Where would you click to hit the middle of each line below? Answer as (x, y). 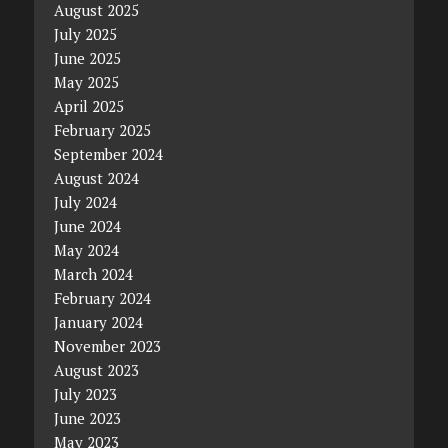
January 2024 (98, 321)
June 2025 (87, 57)
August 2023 (96, 369)
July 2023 (85, 393)
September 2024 (108, 153)
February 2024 (102, 297)
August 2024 (96, 177)
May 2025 (86, 81)
